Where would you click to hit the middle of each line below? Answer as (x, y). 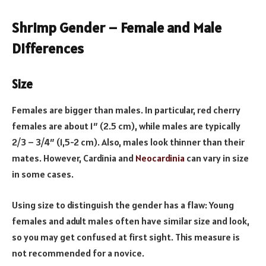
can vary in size (217, 158)
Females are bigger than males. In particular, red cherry (126, 110)
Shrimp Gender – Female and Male (117, 28)
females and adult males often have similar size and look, (131, 221)
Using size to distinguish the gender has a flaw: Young (123, 205)
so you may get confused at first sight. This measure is (126, 237)
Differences (48, 49)
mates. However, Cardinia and (74, 158)
